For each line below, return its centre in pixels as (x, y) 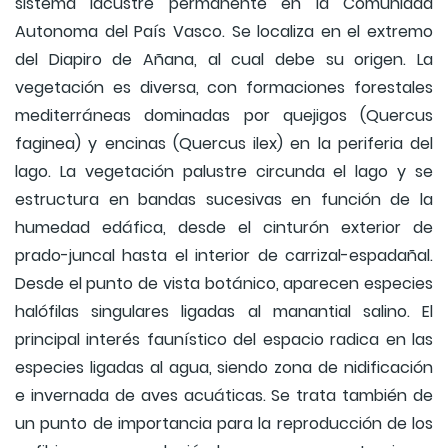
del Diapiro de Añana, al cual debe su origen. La (224, 60)
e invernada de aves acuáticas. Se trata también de (224, 396)
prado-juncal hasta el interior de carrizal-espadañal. (224, 256)
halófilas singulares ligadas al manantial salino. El (224, 312)
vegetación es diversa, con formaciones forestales (224, 88)
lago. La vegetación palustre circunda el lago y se (224, 172)
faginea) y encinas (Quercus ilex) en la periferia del (224, 144)
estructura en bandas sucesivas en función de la (224, 200)
